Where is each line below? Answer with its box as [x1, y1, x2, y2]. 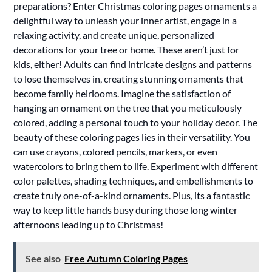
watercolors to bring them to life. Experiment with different [13, 160, 259, 172]
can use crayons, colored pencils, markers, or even [13, 145, 218, 157]
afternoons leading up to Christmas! [13, 218, 164, 230]
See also [25, 252, 61, 264]
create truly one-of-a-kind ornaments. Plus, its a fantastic [13, 189, 250, 201]
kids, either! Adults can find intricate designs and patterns [13, 58, 253, 70]
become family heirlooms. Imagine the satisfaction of [13, 87, 231, 99]
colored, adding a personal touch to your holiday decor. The [13, 116, 258, 128]
